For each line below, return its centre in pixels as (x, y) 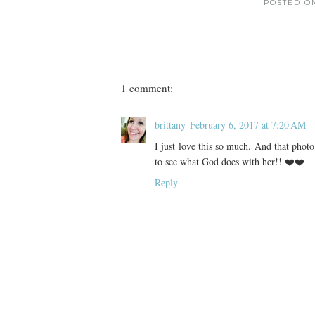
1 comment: (147, 88)
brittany (170, 125)
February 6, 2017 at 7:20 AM (248, 125)
